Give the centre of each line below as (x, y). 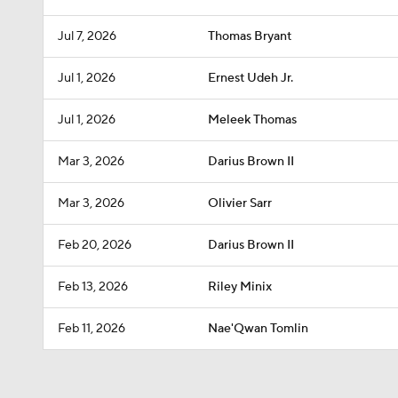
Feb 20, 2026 (95, 245)
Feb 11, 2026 (92, 329)
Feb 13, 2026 (93, 287)
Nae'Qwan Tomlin (258, 329)
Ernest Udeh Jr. (251, 78)
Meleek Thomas (252, 120)
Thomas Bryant (250, 36)
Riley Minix (240, 287)
